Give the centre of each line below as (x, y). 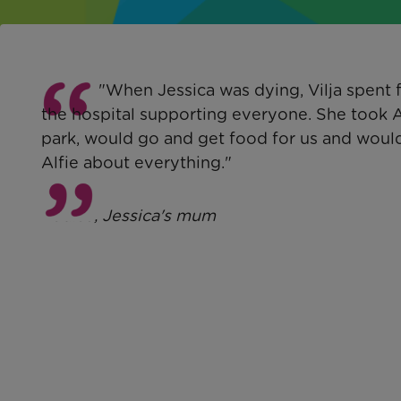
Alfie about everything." (137, 162)
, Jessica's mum (155, 215)
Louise (68, 215)
